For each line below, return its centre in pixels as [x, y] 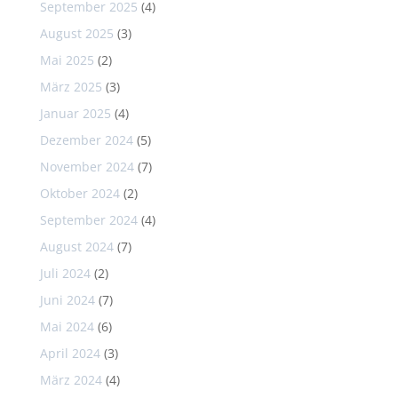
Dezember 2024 [86, 139]
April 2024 [70, 353]
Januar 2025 [75, 113]
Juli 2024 [65, 273]
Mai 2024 [67, 326]
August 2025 [76, 33]
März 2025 [71, 86]
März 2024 [71, 379]
